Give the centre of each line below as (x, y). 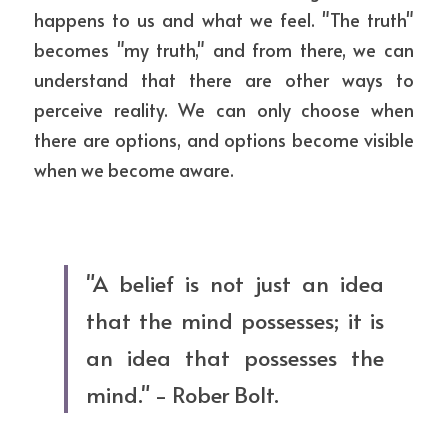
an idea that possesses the (235, 357)
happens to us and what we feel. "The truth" (224, 19)
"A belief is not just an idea (235, 283)
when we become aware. (134, 169)
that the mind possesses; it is (235, 320)
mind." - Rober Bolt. (182, 394)
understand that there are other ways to (224, 79)
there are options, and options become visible (224, 139)
